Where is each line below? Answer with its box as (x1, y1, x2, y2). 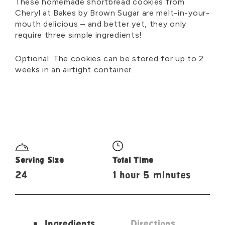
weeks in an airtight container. (15, 65, 134, 74)
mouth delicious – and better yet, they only (15, 19, 187, 29)
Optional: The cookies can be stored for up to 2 (15, 54, 204, 63)
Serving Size (15, 157, 64, 165)
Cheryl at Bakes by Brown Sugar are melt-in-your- (15, 8, 210, 18)
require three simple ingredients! (15, 30, 143, 40)
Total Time (113, 157, 154, 165)
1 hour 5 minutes (113, 171, 191, 181)
